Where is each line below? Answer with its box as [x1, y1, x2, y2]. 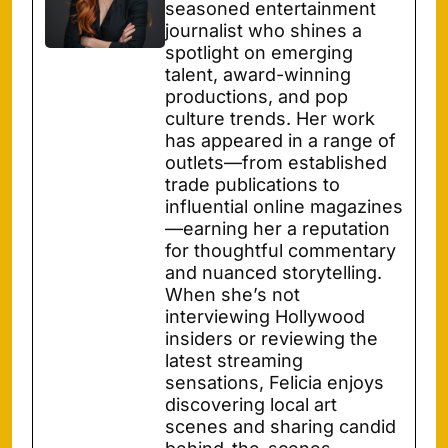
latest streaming [165, 350, 303, 372]
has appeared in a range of [165, 130, 396, 152]
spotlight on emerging [165, 42, 353, 64]
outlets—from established [165, 152, 387, 174]
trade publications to [165, 174, 340, 196]
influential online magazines [165, 196, 403, 218]
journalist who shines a [165, 20, 362, 42]
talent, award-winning [165, 64, 351, 86]
